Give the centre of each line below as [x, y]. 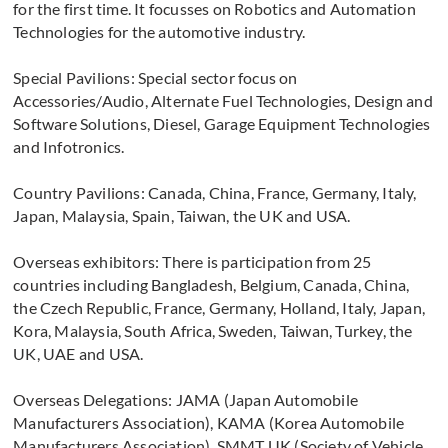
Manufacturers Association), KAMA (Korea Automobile [209, 423]
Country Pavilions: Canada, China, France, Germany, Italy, [215, 193]
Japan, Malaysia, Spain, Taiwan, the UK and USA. [182, 216]
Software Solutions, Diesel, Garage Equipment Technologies [222, 124]
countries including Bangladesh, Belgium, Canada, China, [211, 285]
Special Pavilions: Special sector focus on [155, 78]
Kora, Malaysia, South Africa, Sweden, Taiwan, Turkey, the [213, 331]
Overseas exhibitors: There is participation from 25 [192, 262]
